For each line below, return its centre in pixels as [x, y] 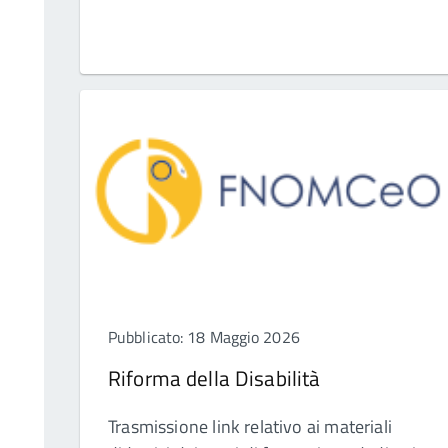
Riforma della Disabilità [214, 378]
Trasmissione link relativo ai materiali [250, 427]
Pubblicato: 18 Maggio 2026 [204, 337]
